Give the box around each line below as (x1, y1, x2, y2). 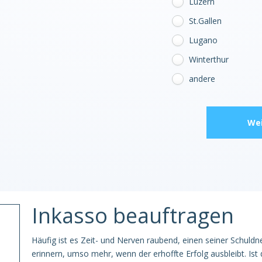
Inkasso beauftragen (32, 201, 234, 230)
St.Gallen (188, 15, 222, 26)
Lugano (188, 35, 218, 46)
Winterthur (188, 54, 229, 65)
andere (188, 73, 215, 84)
